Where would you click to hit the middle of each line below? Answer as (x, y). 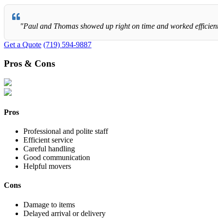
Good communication (57, 158)
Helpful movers (47, 166)
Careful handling (49, 149)
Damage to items (49, 204)
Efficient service (48, 140)
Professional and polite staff (66, 131)
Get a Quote (23, 45)
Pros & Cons (29, 63)
